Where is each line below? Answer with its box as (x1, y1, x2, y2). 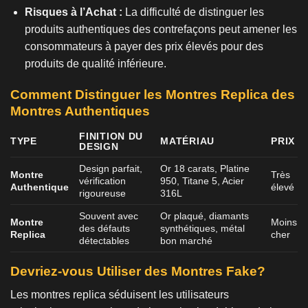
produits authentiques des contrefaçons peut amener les (24, 23, 297, 36)
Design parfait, (79, 162, 143, 174)
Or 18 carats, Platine (160, 162, 250, 174)
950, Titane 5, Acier (160, 175, 245, 186)
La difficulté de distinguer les (122, 6, 264, 19)
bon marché (160, 234, 213, 246)
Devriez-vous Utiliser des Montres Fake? (10, 263, 265, 278)
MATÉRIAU (160, 135, 214, 146)
